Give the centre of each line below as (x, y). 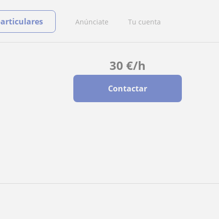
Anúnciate (92, 22)
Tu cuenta (144, 22)
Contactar (127, 88)
